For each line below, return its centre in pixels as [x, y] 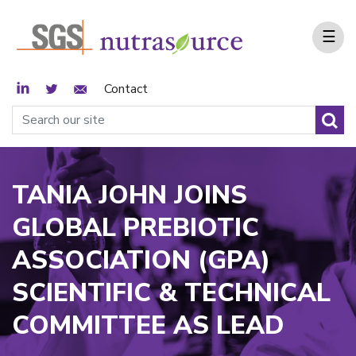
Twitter [64, 87]
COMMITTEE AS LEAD [148, 326]
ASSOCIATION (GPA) [141, 261]
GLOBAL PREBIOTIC [135, 228]
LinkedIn [39, 87]
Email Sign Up [112, 87]
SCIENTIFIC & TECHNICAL [171, 293]
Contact [126, 89]
